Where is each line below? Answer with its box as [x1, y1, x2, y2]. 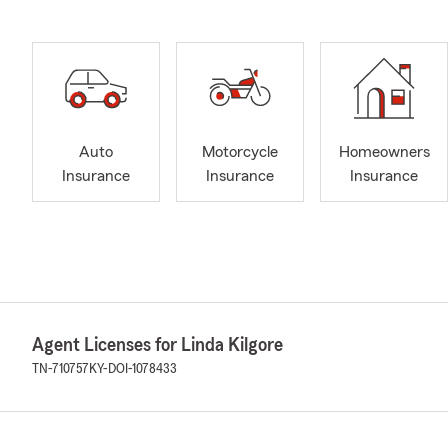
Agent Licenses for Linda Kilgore [32, 335, 283, 355]
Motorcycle [202, 144, 278, 161]
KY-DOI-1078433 [89, 362, 177, 376]
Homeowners [338, 144, 430, 161]
